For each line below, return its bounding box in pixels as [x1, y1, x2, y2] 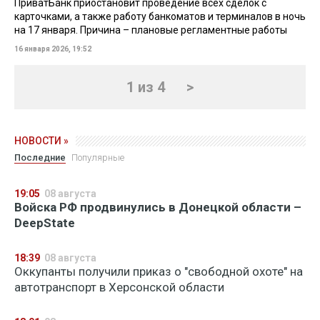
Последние [14, 152, 66, 163]
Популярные [71, 152, 124, 163]
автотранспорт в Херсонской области [14, 280, 224, 294]
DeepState [14, 216, 75, 230]
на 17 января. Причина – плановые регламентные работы [14, 24, 287, 36]
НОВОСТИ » [14, 135, 69, 146]
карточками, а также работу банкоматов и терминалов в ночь [14, 11, 306, 22]
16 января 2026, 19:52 [14, 45, 91, 53]
